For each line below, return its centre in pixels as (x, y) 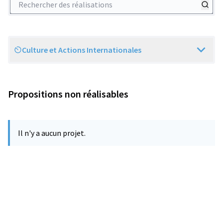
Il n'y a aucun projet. (52, 133)
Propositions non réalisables (68, 94)
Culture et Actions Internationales (82, 50)
